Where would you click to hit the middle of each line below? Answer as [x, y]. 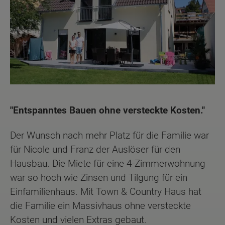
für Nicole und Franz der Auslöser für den [95, 150]
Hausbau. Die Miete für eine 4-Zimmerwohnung [108, 164]
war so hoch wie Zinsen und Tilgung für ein [99, 178]
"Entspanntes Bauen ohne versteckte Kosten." [107, 110]
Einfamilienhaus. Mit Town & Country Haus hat [106, 192]
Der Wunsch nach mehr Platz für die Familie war [109, 136]
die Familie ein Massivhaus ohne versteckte [100, 206]
